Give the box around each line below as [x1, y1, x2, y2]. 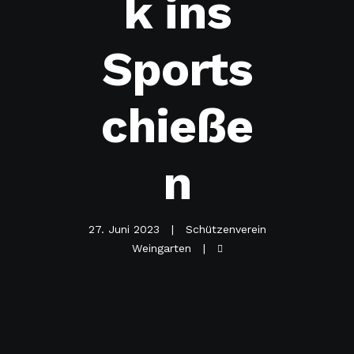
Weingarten [131, 242, 195, 254]
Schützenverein [185, 223, 266, 235]
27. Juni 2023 [88, 223, 164, 235]
